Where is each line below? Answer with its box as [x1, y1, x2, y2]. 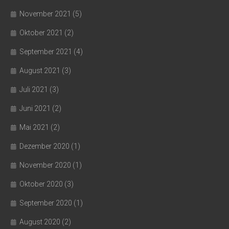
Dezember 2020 [19, 142, 70, 151]
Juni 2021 [19, 104, 51, 113]
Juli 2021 [19, 85, 48, 94]
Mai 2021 [19, 123, 49, 132]
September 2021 [19, 48, 72, 56]
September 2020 [19, 199, 72, 208]
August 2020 [19, 218, 60, 226]
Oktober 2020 [19, 180, 63, 189]
